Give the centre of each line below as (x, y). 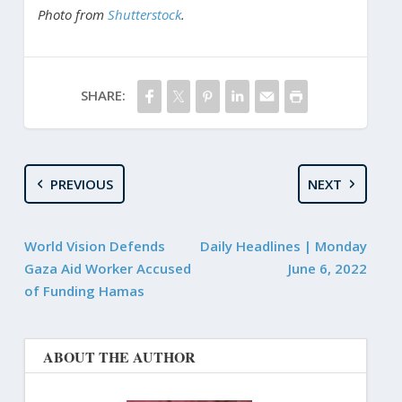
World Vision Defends (94, 245)
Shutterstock (144, 14)
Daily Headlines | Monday (284, 245)
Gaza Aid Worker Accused (107, 268)
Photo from (72, 14)
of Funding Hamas (84, 290)
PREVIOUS (82, 184)
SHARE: (103, 95)
